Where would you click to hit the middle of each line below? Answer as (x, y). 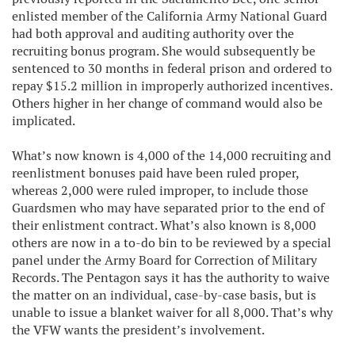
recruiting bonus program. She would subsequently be (164, 51)
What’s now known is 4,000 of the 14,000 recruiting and (172, 156)
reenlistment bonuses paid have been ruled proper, (155, 173)
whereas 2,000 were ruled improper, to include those (160, 191)
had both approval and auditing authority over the (153, 34)
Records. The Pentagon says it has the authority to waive (171, 278)
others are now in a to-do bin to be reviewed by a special (172, 243)
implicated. (44, 121)
